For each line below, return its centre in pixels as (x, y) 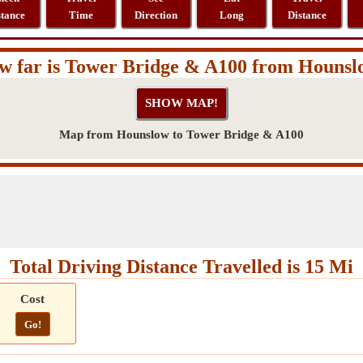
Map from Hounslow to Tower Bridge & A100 (181, 135)
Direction (156, 15)
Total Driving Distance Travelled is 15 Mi (181, 267)
